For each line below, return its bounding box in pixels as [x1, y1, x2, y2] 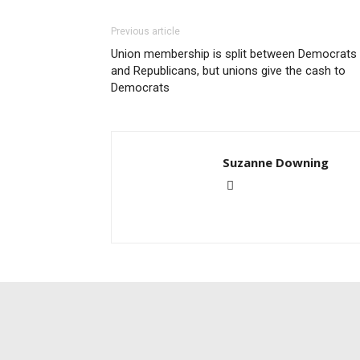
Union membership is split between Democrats [111, 47, 357, 61]
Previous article [111, 26, 180, 37]
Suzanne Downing [223, 154, 329, 170]
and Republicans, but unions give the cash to [111, 63, 346, 78]
